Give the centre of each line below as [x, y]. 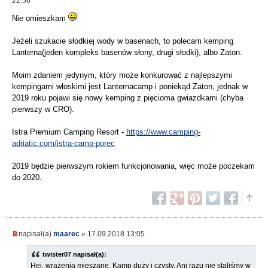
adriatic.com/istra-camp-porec [63, 144]
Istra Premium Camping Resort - [69, 132]
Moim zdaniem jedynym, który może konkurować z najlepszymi [122, 75]
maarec [66, 234]
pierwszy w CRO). [43, 109]
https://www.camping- [163, 132]
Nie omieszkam [40, 19]
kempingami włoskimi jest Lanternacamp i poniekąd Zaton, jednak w [130, 87]
